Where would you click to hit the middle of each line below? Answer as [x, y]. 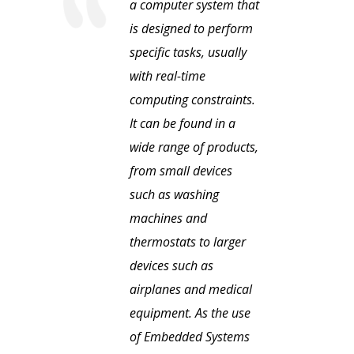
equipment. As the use [190, 313]
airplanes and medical [191, 290]
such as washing [174, 195]
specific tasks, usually [188, 53]
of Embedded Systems [190, 337]
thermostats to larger [188, 242]
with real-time [168, 76]
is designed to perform [191, 29]
